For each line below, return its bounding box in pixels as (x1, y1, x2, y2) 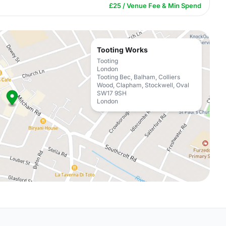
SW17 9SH (97, 89, 127, 97)
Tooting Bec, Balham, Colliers (97, 73, 180, 81)
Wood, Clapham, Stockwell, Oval (97, 81, 189, 89)
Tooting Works (97, 45, 148, 54)
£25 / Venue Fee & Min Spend (109, 2, 201, 10)
